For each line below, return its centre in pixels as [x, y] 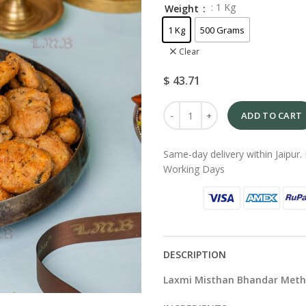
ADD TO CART [272, 116]
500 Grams [222, 30]
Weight [183, 9]
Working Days [194, 169]
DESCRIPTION [195, 255]
